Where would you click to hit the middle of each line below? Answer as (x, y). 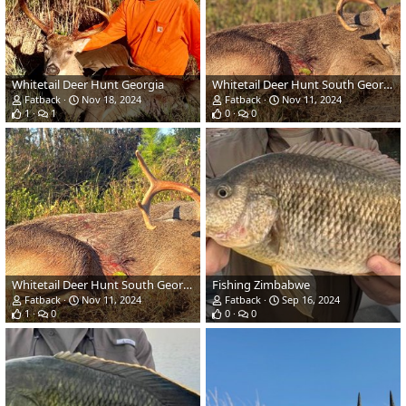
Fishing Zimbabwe (261, 285)
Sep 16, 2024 (309, 300)
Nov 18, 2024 (110, 100)
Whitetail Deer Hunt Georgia (88, 85)
